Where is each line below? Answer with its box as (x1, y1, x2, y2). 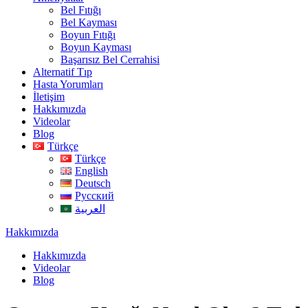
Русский (74, 190, 114, 202)
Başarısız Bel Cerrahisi (60, 54, 159, 66)
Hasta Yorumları (33, 78, 103, 91)
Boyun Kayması (60, 41, 131, 54)
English (74, 165, 108, 177)
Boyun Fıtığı (60, 29, 115, 41)
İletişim (33, 91, 65, 103)
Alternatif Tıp (33, 66, 92, 78)
